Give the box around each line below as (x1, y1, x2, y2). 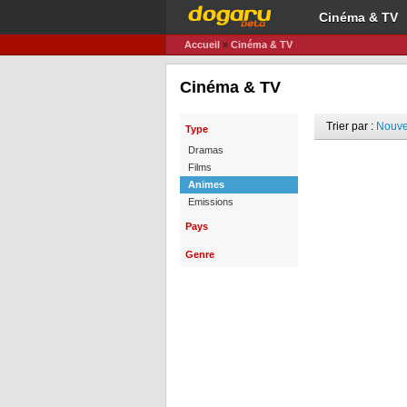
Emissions (188, 196, 233, 207)
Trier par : (326, 120, 376, 133)
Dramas (188, 144, 223, 155)
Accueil (184, 39, 220, 50)
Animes (188, 179, 224, 190)
